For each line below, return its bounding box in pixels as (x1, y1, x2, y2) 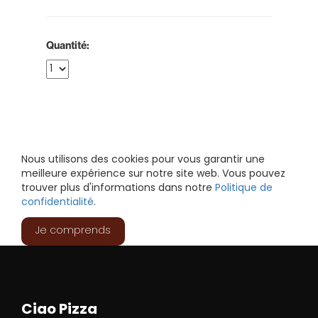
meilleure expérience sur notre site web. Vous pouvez (21, 165, 285, 182)
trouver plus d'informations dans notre (21, 180, 215, 197)
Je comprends (35, 222, 111, 239)
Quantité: (46, 38, 89, 52)
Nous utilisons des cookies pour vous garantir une (21, 151, 265, 168)
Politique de (215, 180, 273, 197)
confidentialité (21, 194, 94, 211)
